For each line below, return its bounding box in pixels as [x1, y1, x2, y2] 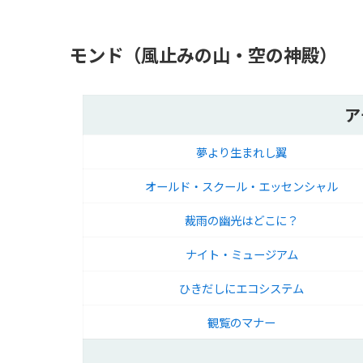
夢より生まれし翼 [196, 143, 287, 161]
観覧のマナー [207, 314, 275, 331]
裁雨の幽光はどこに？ [185, 211, 298, 229]
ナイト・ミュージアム [185, 246, 298, 263]
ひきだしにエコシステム [179, 280, 304, 297]
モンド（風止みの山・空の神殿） [70, 41, 337, 68]
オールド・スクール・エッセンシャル [145, 177, 338, 195]
